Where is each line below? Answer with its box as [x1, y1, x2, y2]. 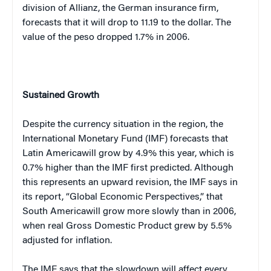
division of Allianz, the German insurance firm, [22, 3, 218, 13]
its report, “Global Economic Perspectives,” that [22, 192, 223, 202]
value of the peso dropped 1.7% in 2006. [22, 32, 189, 42]
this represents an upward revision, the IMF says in [22, 177, 238, 188]
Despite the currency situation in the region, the [22, 119, 223, 129]
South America [22, 206, 86, 217]
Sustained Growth [22, 90, 99, 100]
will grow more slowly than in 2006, [86, 206, 236, 217]
